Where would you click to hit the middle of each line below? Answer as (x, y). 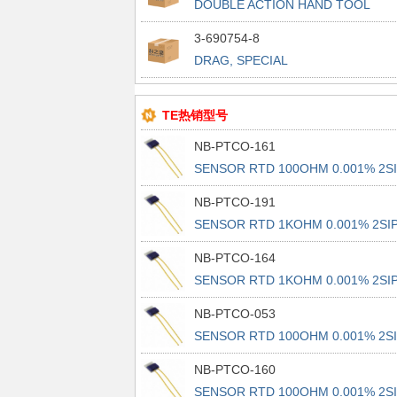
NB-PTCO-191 (234, 202)
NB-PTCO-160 (234, 370)
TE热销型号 (195, 115)
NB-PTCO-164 (234, 258)
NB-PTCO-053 (234, 314)
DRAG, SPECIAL (241, 60)
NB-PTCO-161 (234, 146)
